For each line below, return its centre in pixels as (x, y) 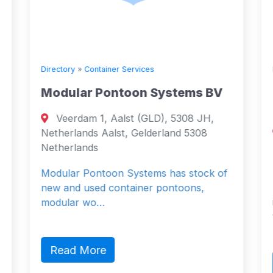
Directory (58, 69)
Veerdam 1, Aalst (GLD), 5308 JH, (134, 118)
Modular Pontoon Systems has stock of (134, 173)
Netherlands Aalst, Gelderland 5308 (124, 133)
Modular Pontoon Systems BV (132, 92)
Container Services (119, 69)
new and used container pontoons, (122, 187)
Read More (78, 250)
